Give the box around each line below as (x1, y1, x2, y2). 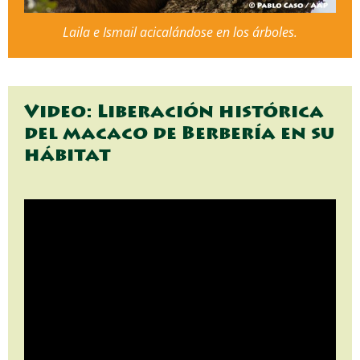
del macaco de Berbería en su (24, 125, 334, 144)
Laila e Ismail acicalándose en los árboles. (63, 22, 297, 41)
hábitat (24, 146, 111, 166)
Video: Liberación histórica (24, 103, 324, 122)
